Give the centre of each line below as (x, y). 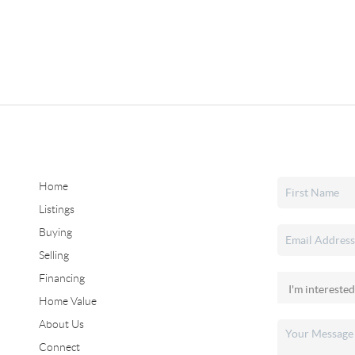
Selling (53, 255)
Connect (59, 347)
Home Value (67, 301)
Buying (55, 232)
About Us (61, 324)
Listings (56, 209)
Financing (61, 278)
